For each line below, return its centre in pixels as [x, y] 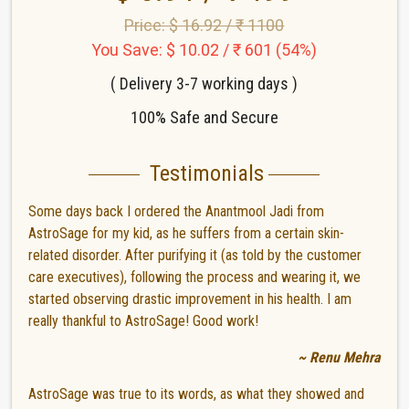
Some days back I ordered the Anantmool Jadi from [177, 211]
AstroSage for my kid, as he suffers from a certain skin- [187, 233]
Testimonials [204, 174]
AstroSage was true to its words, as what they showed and [197, 393]
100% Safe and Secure [204, 117]
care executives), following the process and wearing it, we [195, 277]
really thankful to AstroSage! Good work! [144, 320]
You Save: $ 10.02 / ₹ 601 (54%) [204, 50]
